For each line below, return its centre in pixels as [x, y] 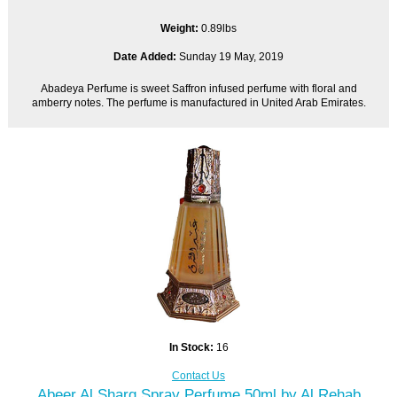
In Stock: [192, 347]
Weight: [181, 28]
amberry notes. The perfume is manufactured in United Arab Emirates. [198, 103]
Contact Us [198, 376]
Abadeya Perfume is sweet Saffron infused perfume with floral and [198, 89]
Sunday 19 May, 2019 [230, 57]
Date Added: [145, 57]
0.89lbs [219, 28]
